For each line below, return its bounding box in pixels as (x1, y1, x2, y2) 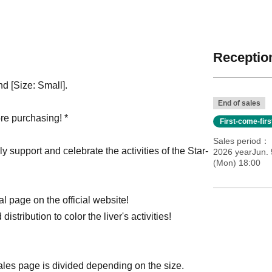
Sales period (212, 136, 261, 146)
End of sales (217, 99, 260, 107)
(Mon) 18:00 (212, 158, 260, 168)
